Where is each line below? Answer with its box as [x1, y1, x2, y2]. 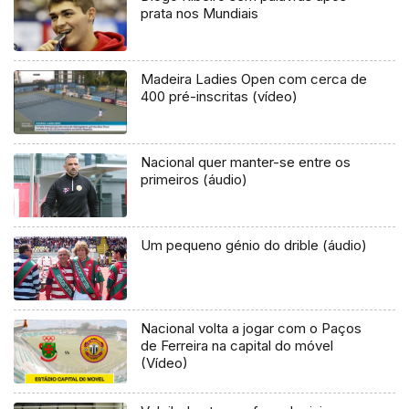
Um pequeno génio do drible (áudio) [141, 236, 368, 254]
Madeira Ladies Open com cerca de [141, 70, 368, 89]
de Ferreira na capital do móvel [141, 336, 334, 354]
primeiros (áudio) [141, 170, 248, 188]
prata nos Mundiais [141, 5, 259, 23]
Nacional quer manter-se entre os [141, 152, 351, 171]
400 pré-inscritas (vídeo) [141, 88, 299, 106]
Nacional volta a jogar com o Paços [141, 319, 362, 337]
